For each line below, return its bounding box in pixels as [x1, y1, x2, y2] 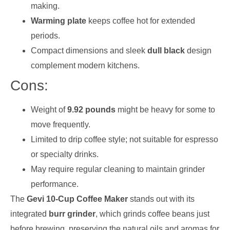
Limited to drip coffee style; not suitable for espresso [31, 135, 218, 144]
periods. [31, 31, 60, 41]
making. [31, 2, 60, 11]
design [185, 46, 212, 55]
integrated [10, 209, 49, 219]
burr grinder [49, 209, 95, 219]
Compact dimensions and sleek [31, 46, 147, 55]
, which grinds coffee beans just [95, 209, 209, 219]
